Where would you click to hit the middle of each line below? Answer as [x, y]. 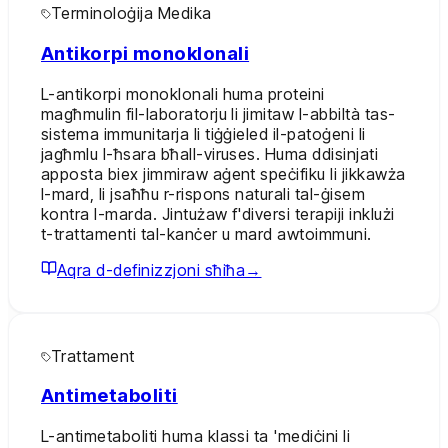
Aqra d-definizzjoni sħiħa [151, 269]
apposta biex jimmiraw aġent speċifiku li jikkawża [223, 173]
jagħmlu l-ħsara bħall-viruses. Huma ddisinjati [210, 153]
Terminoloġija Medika [131, 13]
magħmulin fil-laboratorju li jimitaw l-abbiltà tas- [218, 113]
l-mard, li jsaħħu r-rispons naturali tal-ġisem [203, 193]
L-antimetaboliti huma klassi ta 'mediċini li [196, 435]
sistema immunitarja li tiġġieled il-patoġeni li [203, 133]
